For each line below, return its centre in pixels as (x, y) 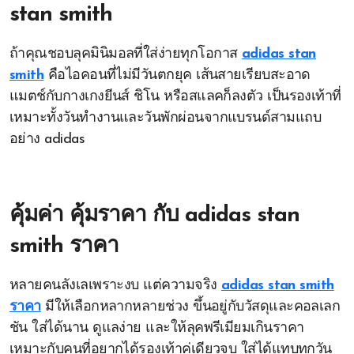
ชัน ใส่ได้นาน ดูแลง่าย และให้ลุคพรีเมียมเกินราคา (157, 328)
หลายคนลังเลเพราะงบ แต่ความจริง (115, 286)
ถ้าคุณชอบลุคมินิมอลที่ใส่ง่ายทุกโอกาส (126, 54)
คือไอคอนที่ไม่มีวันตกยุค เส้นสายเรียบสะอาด (177, 75)
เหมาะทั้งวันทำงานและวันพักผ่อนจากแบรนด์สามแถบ (166, 118)
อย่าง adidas (47, 139)
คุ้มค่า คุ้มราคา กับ (97, 216)
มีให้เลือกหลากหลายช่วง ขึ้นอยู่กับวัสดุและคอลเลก (190, 307)
